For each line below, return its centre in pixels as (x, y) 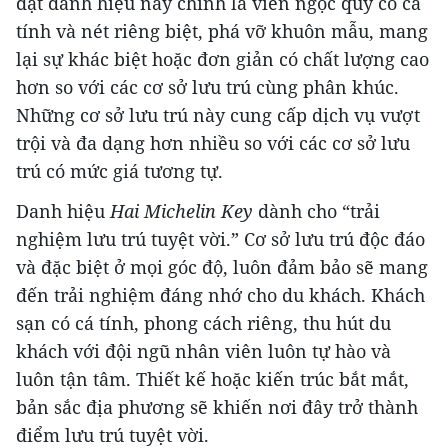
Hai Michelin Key (181, 210)
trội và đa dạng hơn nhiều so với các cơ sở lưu (213, 142)
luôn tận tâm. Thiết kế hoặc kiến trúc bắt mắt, (212, 378)
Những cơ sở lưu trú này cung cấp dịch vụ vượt (218, 114)
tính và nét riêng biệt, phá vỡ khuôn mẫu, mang (222, 30)
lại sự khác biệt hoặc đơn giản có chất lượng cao (222, 58)
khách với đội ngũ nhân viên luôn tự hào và (203, 350)
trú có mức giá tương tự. (119, 170)
